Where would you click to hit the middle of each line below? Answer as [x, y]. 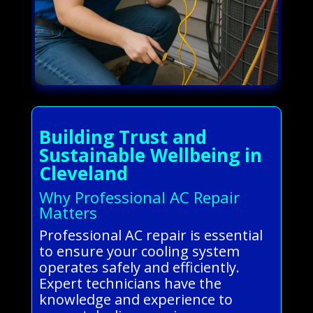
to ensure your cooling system [139, 251]
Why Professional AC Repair [139, 197]
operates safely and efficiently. [139, 267]
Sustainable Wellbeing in [150, 155]
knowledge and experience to [136, 299]
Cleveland [83, 173]
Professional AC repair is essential [151, 235]
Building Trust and [123, 137]
